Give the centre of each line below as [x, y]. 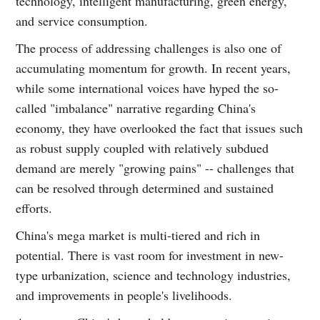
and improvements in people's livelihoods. [124, 295]
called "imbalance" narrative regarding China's [136, 108]
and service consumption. [82, 21]
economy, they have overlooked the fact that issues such [160, 128]
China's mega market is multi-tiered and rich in [138, 235]
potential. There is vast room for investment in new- [150, 255]
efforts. [34, 208]
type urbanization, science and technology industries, [154, 275]
